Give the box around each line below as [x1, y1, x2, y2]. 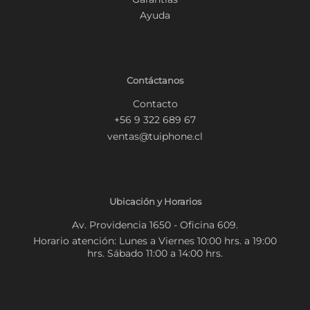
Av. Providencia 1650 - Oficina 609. [72, 218, 238, 231]
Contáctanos [127, 75, 183, 86]
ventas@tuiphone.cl [107, 130, 203, 143]
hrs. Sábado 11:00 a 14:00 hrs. [87, 247, 223, 260]
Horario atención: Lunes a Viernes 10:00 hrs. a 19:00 [33, 235, 277, 248]
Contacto [132, 97, 178, 110]
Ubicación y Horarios [109, 195, 201, 207]
